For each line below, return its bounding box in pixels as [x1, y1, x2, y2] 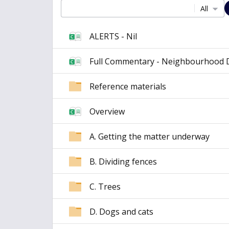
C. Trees [89, 180, 121, 192]
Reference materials [89, 80, 166, 92]
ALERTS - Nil [89, 30, 137, 42]
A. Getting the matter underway [89, 130, 210, 142]
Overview [89, 105, 125, 117]
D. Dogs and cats [89, 205, 153, 217]
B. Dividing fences [89, 155, 157, 167]
